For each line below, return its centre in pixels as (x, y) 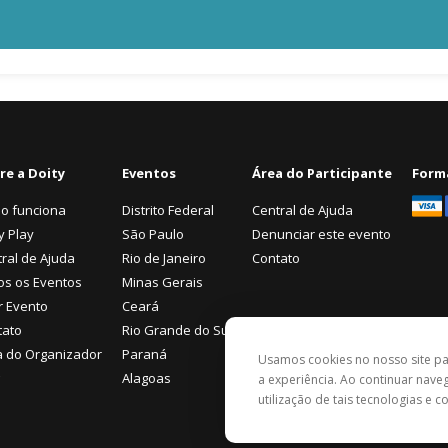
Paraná (144, 354)
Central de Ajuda (302, 210)
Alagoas (146, 378)
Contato (276, 258)
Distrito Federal (168, 210)
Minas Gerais (162, 282)
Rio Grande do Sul (177, 330)
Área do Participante (322, 173)
